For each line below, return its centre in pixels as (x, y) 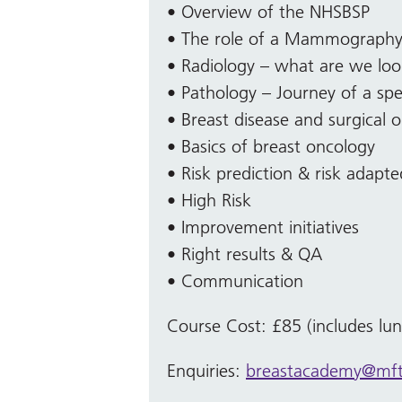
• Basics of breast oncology (271, 146)
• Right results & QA (245, 253)
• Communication (235, 280)
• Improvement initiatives (263, 227)
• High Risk (209, 200)
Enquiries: (206, 370)
